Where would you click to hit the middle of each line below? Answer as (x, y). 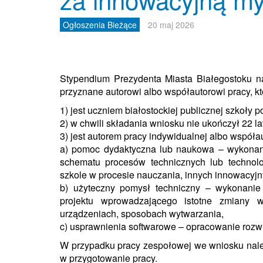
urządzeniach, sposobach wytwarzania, (142, 213)
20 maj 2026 (171, 25)
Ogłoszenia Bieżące (100, 25)
